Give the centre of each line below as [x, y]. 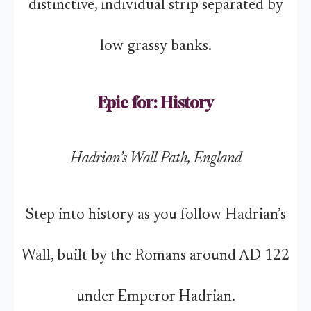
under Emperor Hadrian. [155, 297]
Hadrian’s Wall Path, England [155, 159]
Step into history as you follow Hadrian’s [155, 215]
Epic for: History [155, 103]
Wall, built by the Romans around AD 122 [155, 256]
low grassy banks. [155, 47]
